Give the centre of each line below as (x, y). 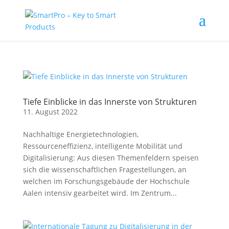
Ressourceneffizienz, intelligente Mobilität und (102, 146)
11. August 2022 (50, 112)
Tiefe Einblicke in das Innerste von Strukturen (110, 102)
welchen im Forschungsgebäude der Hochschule (106, 181)
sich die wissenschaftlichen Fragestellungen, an (105, 169)
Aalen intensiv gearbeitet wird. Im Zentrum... (100, 193)
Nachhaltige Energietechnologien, (81, 134)
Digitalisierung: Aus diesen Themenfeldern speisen (111, 158)
